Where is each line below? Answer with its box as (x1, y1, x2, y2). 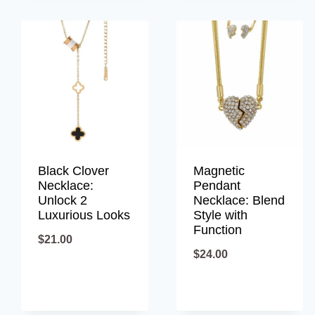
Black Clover (38, 164, 109, 179)
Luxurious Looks (38, 208, 130, 223)
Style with (193, 208, 247, 223)
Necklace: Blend (193, 193, 285, 208)
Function (193, 223, 242, 238)
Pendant (193, 179, 240, 193)
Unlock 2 (38, 193, 87, 208)
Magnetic (193, 164, 245, 179)
